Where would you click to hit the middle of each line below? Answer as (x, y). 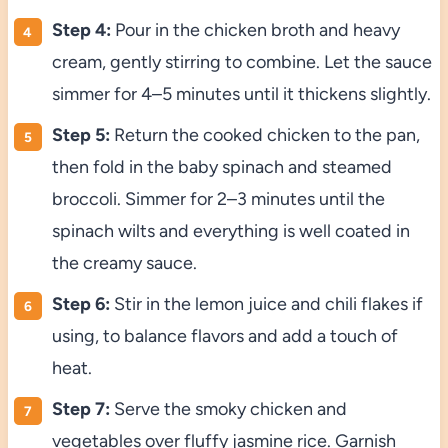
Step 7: (80, 408)
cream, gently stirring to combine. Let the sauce (241, 61)
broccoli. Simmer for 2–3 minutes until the (218, 198)
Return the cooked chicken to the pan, (264, 134)
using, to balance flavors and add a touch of (224, 335)
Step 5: (80, 134)
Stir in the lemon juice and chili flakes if (266, 303)
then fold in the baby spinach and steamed (221, 166)
